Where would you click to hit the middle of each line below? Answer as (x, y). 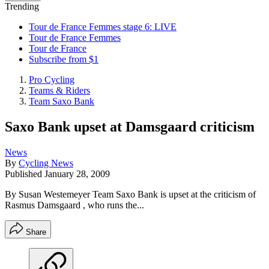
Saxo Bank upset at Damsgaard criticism (130, 126)
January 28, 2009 (77, 174)
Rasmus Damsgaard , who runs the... (74, 205)
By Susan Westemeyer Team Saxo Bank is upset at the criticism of (130, 194)
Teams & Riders (59, 90)
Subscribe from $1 (64, 59)
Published (25, 174)
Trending (22, 6)
